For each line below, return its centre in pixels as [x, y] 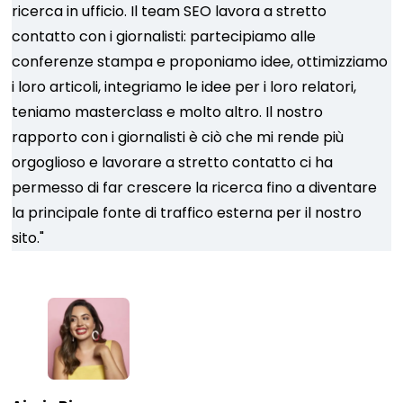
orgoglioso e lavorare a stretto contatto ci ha [173, 162]
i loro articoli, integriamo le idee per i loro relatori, [184, 87]
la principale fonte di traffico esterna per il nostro [187, 213]
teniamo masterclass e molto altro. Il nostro [168, 112]
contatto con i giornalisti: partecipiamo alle [164, 36]
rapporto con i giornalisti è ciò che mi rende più [178, 137]
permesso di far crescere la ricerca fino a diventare [195, 188]
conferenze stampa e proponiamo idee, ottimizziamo [200, 62]
